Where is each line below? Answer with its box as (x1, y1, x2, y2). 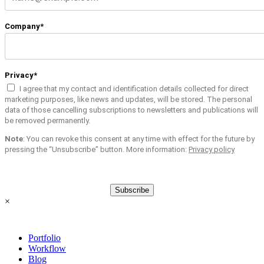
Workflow (28, 243, 66, 254)
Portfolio (28, 233, 61, 243)
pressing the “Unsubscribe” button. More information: (5, 145, 189, 154)
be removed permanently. (5, 116, 90, 126)
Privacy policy (189, 145, 235, 154)
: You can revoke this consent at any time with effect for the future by (23, 134, 255, 144)
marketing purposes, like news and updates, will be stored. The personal (5, 95, 252, 104)
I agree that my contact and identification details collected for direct (19, 84, 249, 94)
